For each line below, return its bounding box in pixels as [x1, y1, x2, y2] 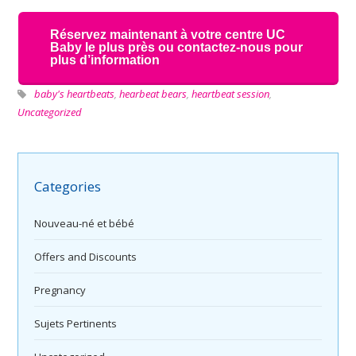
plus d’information [49, 53, 160, 67]
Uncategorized [17, 105, 83, 119]
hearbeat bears [119, 87, 188, 101]
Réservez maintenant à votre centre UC [49, 28, 285, 41]
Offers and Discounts [34, 250, 137, 265]
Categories [34, 177, 102, 195]
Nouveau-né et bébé [34, 216, 135, 231]
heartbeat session [192, 87, 270, 101]
